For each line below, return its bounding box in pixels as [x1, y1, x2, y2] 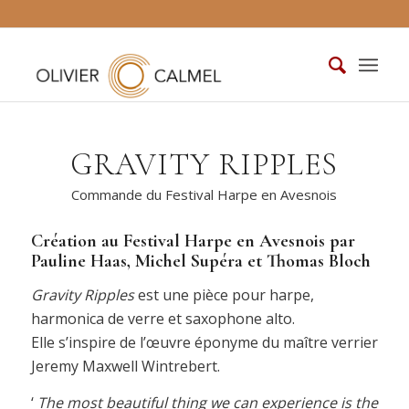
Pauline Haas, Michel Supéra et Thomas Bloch [30, 249, 371, 272]
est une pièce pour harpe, [133, 285, 314, 306]
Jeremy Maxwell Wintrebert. [30, 356, 220, 377]
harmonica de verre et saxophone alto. [30, 309, 295, 330]
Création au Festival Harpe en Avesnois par [30, 229, 355, 252]
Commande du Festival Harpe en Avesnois [71, 184, 338, 204]
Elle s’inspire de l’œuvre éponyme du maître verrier [30, 332, 378, 353]
